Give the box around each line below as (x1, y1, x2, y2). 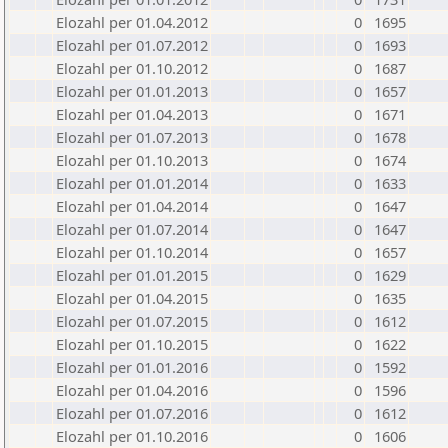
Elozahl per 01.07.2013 (56, 127, 208, 147)
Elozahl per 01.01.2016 (56, 357, 208, 377)
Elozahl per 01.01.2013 (56, 81, 208, 101)
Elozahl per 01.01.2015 (56, 265, 208, 285)
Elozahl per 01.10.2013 (56, 150, 208, 170)
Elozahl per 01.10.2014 (56, 242, 208, 262)
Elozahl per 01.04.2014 (56, 196, 208, 216)
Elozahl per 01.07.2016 (56, 403, 208, 423)
